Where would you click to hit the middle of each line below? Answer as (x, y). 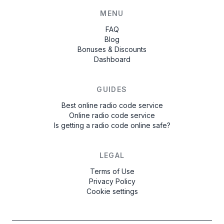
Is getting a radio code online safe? (112, 125)
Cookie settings (112, 191)
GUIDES (112, 89)
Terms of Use (112, 171)
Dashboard (112, 59)
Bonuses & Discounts (112, 49)
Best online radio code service (112, 105)
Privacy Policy (112, 181)
